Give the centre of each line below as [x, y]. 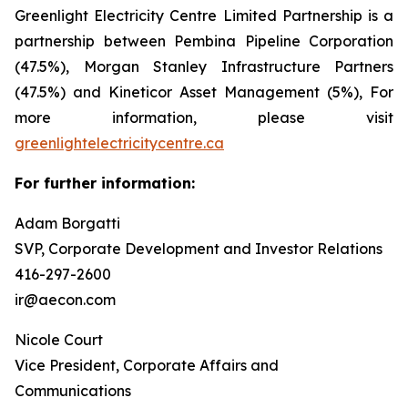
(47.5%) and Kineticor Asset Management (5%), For [204, 92]
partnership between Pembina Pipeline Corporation [204, 41]
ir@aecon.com [65, 300]
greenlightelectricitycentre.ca [119, 143]
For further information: [105, 183]
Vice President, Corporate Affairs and [147, 365]
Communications [73, 391]
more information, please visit [204, 117]
